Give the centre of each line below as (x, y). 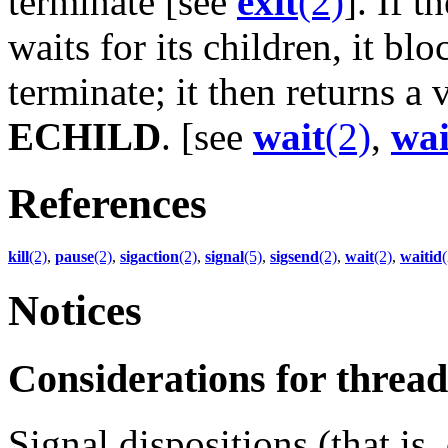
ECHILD (84, 137)
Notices (75, 310)
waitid (421, 256)
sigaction (149, 256)
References (107, 204)
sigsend (294, 256)
